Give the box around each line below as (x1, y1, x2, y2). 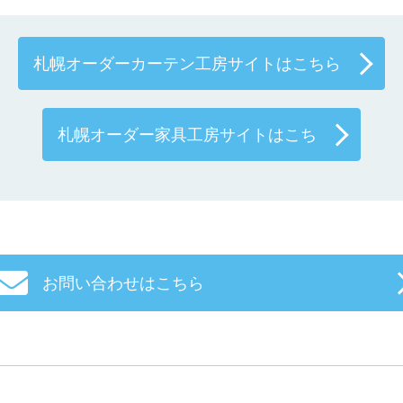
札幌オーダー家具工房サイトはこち (58, 125, 317, 145)
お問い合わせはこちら (42, 273, 204, 293)
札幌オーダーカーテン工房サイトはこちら (33, 54, 341, 74)
